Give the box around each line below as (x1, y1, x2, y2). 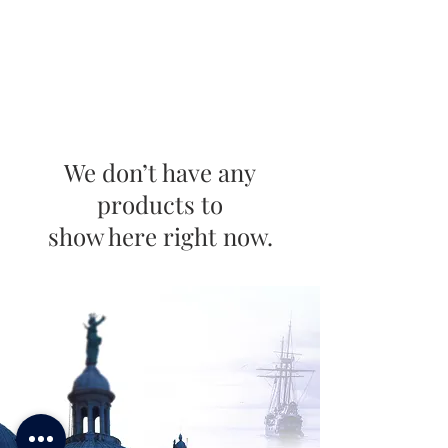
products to (97, 187, 223, 220)
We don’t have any (64, 155, 256, 188)
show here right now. (47, 219, 273, 252)
